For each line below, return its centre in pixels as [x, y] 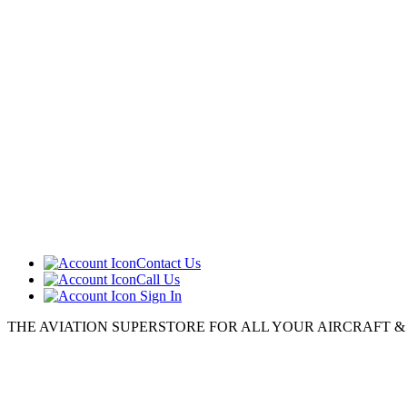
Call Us [158, 279]
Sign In [159, 296]
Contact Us [169, 263]
